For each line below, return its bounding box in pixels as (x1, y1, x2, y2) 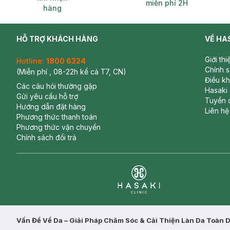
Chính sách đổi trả (16, 133, 76, 142)
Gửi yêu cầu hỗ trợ (16, 92, 78, 101)
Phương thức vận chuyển (16, 123, 101, 131)
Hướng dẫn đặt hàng (16, 102, 86, 111)
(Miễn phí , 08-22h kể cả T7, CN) (16, 67, 126, 76)
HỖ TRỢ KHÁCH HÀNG (16, 34, 98, 43)
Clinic (117, 194, 138, 204)
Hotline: (16, 56, 44, 65)
